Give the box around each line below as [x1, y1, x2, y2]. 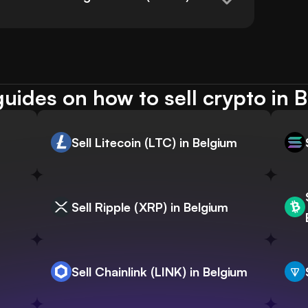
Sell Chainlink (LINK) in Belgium [71, 264, 247, 280]
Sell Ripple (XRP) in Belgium [71, 199, 228, 215]
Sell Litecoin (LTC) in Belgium [71, 135, 237, 151]
